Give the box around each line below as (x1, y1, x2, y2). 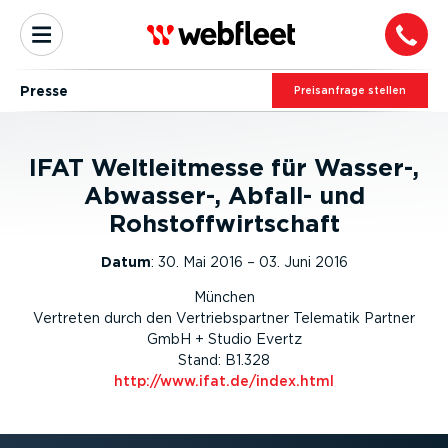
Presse (20, 82, 68, 99)
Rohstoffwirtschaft (108, 209, 340, 238)
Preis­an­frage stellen (294, 84, 406, 97)
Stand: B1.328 (178, 352, 270, 368)
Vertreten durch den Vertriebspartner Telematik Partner (33, 310, 415, 326)
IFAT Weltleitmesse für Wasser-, (29, 153, 419, 182)
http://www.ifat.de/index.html (114, 373, 334, 389)
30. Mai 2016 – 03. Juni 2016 (157, 254, 348, 270)
